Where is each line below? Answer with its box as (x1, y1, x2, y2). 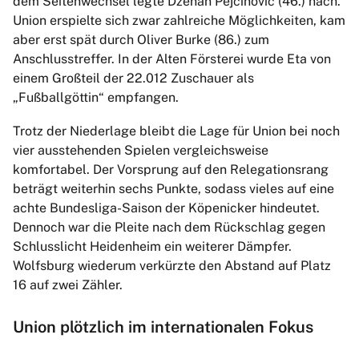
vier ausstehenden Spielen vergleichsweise (13, 143, 268, 159)
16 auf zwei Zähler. (13, 277, 123, 293)
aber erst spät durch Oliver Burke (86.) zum (13, 32, 269, 48)
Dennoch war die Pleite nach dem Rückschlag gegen (13, 220, 325, 236)
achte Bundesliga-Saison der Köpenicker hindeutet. (13, 200, 320, 216)
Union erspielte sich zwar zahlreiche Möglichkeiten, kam (13, 13, 345, 29)
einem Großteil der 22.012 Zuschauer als (13, 71, 254, 87)
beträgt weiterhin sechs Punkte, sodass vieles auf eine (13, 181, 334, 197)
